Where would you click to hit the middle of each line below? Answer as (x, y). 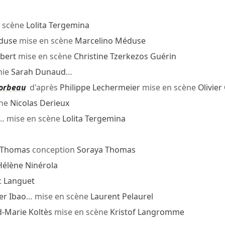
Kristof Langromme (147, 212)
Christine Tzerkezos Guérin (125, 57)
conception (53, 150)
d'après (43, 88)
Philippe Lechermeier (100, 88)
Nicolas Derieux (39, 103)
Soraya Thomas (106, 150)
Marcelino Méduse (110, 41)
